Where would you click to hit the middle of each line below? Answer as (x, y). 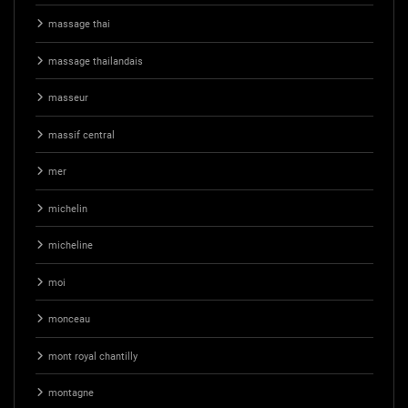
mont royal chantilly (92, 356)
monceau (69, 320)
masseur (68, 98)
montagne (71, 393)
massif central (81, 135)
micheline (70, 246)
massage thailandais (95, 61)
